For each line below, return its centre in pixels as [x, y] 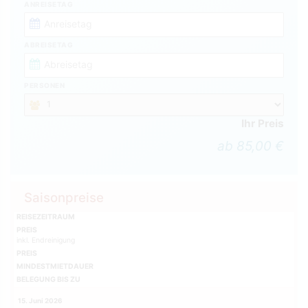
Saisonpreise [64, 197]
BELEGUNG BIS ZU [48, 279]
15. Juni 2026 [40, 300]
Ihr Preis [263, 123]
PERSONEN [44, 85]
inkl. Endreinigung [46, 240]
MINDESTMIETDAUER [55, 266]
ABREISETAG [48, 44]
